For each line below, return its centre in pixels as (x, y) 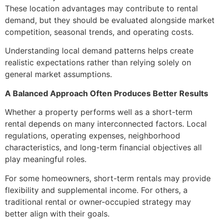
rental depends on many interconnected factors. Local (106, 124)
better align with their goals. (57, 213)
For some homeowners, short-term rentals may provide (108, 178)
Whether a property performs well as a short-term (99, 112)
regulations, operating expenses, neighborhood (93, 136)
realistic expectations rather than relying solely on (98, 63)
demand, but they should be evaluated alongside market (110, 20)
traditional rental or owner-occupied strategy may (98, 202)
